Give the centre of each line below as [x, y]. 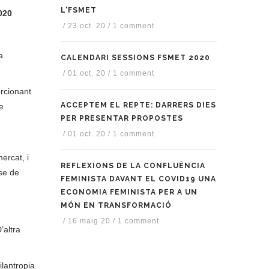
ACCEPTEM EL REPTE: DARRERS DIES [138, 105]
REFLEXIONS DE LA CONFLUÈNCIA [133, 166]
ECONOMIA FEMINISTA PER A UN [129, 192]
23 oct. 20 [88, 26]
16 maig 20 [90, 221]
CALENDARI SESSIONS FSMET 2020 [135, 58]
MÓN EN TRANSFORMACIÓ [116, 206]
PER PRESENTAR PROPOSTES [122, 119]
